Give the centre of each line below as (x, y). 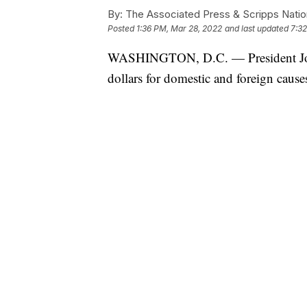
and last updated (257, 29)
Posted (122, 29)
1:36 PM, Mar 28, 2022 (179, 29)
